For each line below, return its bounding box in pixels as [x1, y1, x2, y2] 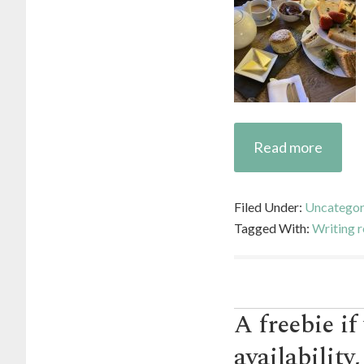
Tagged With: [234, 220, 312, 236]
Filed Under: [234, 199, 305, 214]
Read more [253, 138, 323, 156]
